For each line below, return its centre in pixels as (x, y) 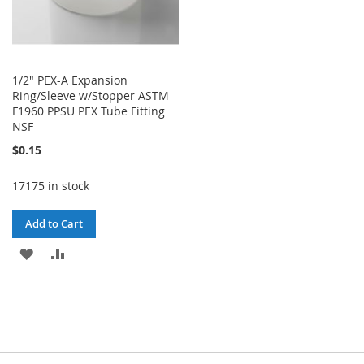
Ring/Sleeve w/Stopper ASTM (91, 96)
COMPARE (94, 309)
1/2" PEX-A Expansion (70, 80)
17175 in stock (51, 186)
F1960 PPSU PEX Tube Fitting (89, 111)
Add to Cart (54, 224)
